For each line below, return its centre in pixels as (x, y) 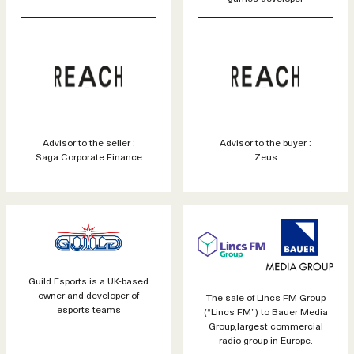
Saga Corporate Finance (88, 157)
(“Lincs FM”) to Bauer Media (265, 311)
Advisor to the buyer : (265, 143)
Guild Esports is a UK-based (88, 281)
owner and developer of (88, 295)
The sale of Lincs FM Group (265, 297)
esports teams (88, 309)
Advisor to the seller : (88, 143)
